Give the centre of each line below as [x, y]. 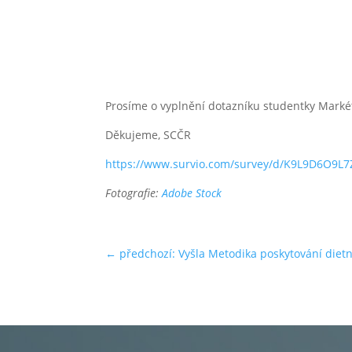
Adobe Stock [192, 192]
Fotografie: [134, 192]
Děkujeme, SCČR [148, 134]
